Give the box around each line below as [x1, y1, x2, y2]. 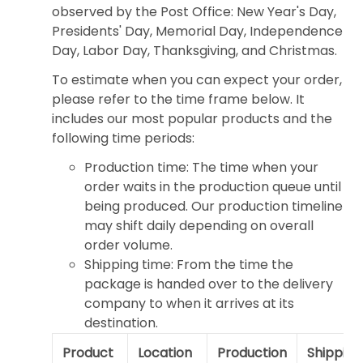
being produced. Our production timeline [84, 197, 343, 216]
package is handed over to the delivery [84, 275, 333, 294]
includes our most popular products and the [52, 109, 332, 129]
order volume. [84, 236, 173, 255]
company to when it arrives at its [84, 294, 294, 314]
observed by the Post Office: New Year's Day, [52, 2, 336, 22]
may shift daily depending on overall [84, 216, 314, 236]
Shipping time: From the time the [84, 255, 293, 275]
